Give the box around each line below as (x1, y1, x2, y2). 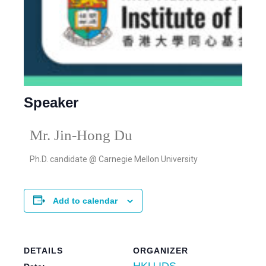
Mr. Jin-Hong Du (30, 126, 132, 143)
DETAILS (24, 245, 63, 255)
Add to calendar (53, 195, 118, 205)
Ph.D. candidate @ (30, 154, 99, 164)
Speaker (24, 94, 78, 110)
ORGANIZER (133, 245, 188, 255)
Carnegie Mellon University (99, 154, 198, 164)
